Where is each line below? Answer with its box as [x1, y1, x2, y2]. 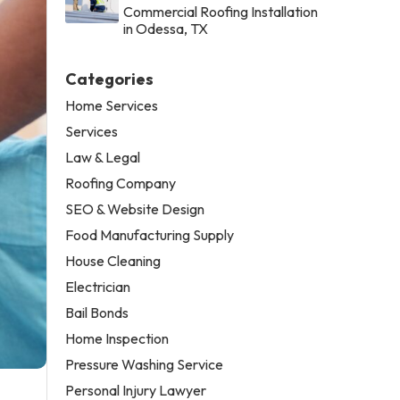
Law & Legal [65, 147, 141, 166]
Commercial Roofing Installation [123, 2, 319, 21]
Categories [65, 68, 154, 89]
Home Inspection [65, 329, 170, 347]
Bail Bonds [65, 303, 129, 321]
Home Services [65, 96, 159, 114]
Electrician [65, 277, 131, 296]
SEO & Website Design [65, 199, 205, 218]
